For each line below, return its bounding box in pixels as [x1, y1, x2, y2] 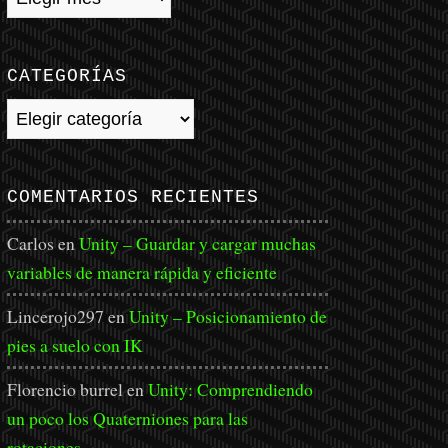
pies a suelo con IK [7, 333, 143, 357]
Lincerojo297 [7, 304, 104, 328]
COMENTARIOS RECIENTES [7, 187, 259, 207]
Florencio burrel [7, 377, 123, 401]
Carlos [7, 231, 54, 255]
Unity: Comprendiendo [148, 377, 313, 401]
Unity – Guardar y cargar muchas [79, 231, 316, 255]
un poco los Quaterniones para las [7, 406, 248, 430]
